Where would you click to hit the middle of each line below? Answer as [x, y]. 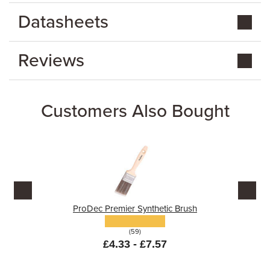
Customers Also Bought [135, 111]
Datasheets [63, 22]
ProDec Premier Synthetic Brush [135, 209]
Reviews [51, 61]
